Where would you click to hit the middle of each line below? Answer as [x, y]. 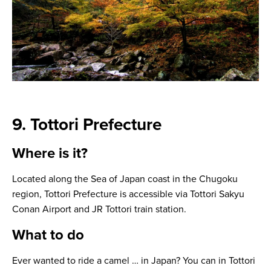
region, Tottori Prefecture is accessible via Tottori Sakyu [128, 194]
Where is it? [50, 153]
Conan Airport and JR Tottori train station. [99, 209]
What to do [48, 235]
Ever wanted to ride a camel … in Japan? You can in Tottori [134, 260]
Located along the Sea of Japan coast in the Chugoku [125, 179]
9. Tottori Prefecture [87, 124]
